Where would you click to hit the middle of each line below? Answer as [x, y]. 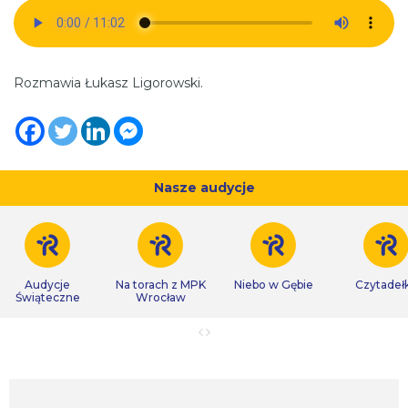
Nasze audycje [204, 187]
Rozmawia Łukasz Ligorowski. [108, 82]
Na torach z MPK [160, 284]
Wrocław [160, 297]
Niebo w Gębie [273, 284]
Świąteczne [47, 297]
